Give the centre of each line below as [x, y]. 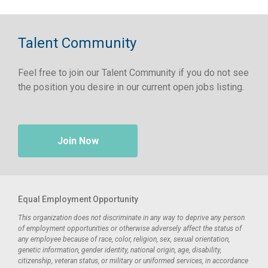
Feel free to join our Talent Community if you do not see [133, 73]
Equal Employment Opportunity [78, 199]
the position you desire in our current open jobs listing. [131, 87]
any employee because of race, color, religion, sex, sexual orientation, [124, 239]
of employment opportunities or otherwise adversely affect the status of [130, 229]
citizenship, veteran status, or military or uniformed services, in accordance [133, 261]
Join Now [78, 141]
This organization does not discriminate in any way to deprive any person [131, 218]
